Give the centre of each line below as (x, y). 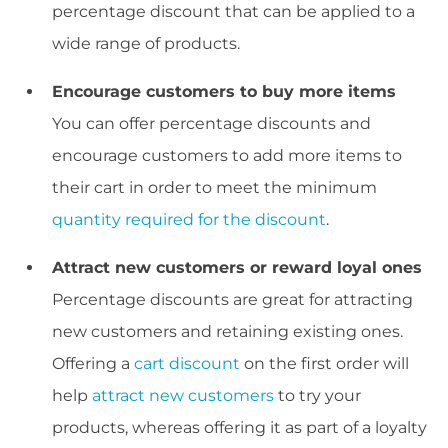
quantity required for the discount (189, 220)
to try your (317, 396)
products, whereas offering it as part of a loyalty (239, 428)
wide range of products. (146, 44)
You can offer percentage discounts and (211, 124)
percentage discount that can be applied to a (233, 12)
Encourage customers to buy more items (224, 92)
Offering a (93, 364)
